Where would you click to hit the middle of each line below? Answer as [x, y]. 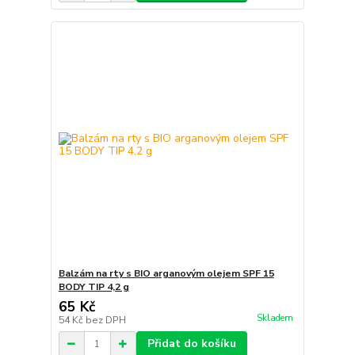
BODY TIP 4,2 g [94, 287]
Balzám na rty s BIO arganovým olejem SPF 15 [166, 273]
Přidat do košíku [191, 344]
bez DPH [105, 320]
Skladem [275, 319]
